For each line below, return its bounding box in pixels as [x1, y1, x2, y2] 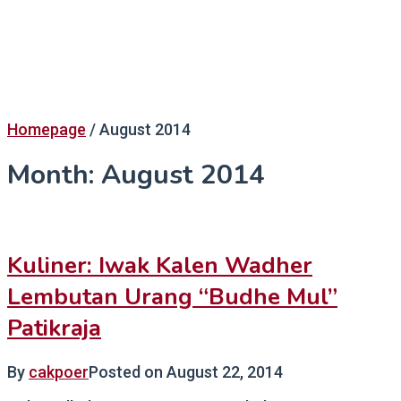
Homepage [7, 120, 86, 139]
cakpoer [29, 363, 89, 382]
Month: [7, 157, 101, 194]
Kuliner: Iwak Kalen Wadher [7, 249, 312, 281]
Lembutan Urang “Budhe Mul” [7, 280, 337, 312]
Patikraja [7, 311, 101, 344]
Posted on [89, 363, 166, 382]
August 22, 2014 [166, 363, 283, 382]
